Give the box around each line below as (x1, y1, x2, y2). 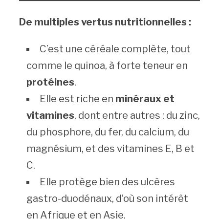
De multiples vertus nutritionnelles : (19, 16, 191, 28)
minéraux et (115, 93, 175, 105)
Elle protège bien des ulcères (39, 176, 175, 188)
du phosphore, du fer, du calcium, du (26, 126, 189, 138)
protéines (26, 76, 74, 88)
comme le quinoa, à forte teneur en (26, 60, 188, 72)
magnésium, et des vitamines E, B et (26, 143, 195, 155)
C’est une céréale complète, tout (39, 43, 191, 55)
